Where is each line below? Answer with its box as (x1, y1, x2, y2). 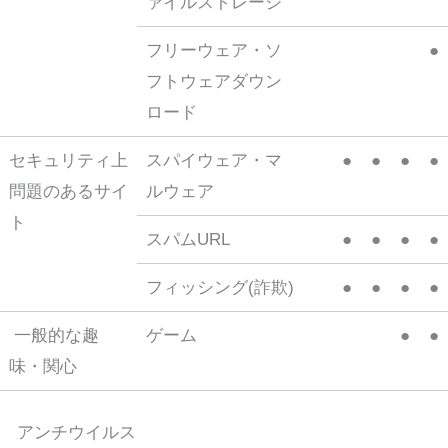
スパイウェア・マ (145, 151, 282, 171)
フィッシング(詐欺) (145, 278, 294, 298)
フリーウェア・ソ (145, 41, 282, 61)
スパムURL (145, 230, 230, 250)
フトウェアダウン (145, 72, 282, 92)
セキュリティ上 (8, 151, 128, 171)
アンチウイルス (17, 422, 136, 442)
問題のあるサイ (8, 182, 128, 202)
